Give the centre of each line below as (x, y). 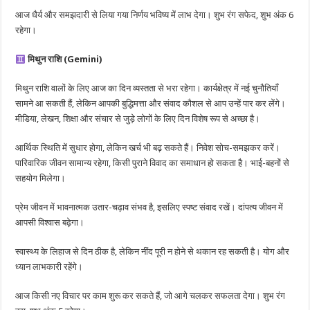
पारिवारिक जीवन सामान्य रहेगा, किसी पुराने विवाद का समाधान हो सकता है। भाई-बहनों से (153, 163)
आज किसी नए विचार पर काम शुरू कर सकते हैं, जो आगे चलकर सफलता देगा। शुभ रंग (151, 296)
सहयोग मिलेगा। (41, 179)
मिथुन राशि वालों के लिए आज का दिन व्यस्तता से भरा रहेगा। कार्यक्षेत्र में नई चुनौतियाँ (147, 89)
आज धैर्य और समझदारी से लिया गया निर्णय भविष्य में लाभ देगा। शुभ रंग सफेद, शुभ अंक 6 (155, 15)
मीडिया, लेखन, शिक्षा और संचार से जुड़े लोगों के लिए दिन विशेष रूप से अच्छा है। (138, 119)
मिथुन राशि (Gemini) (65, 60)
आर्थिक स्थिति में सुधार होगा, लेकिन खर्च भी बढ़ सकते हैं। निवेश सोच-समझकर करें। (148, 148)
